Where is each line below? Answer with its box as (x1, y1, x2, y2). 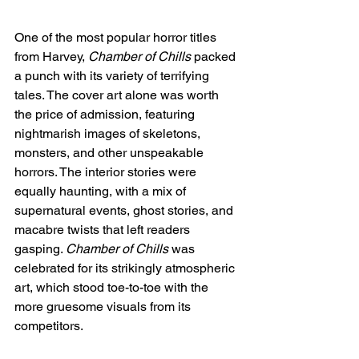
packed (191, 49, 239, 65)
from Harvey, (14, 49, 88, 65)
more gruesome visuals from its (14, 299, 194, 315)
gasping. (14, 241, 66, 257)
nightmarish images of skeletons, (14, 126, 204, 142)
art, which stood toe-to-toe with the (14, 280, 212, 296)
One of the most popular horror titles (14, 30, 220, 46)
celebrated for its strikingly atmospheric (14, 260, 238, 276)
